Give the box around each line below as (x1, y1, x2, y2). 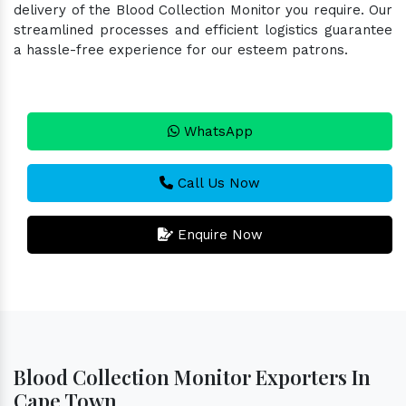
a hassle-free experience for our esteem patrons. (14, 41, 348, 58)
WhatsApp (179, 122, 253, 140)
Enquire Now (172, 226, 263, 243)
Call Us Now (173, 174, 260, 191)
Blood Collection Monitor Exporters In (14, 362, 371, 391)
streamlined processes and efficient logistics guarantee (14, 21, 392, 38)
